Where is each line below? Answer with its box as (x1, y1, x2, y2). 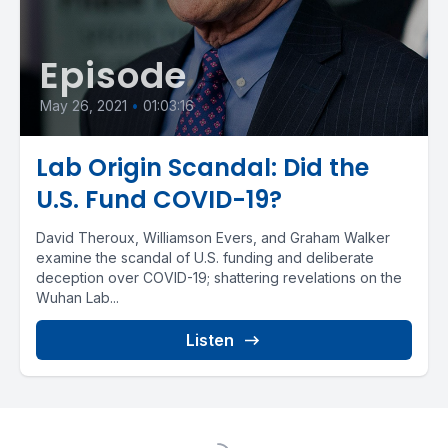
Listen (186, 330, 234, 350)
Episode (40, 50, 188, 101)
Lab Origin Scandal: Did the (36, 151, 369, 184)
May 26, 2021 (40, 97, 127, 114)
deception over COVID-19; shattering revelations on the (36, 269, 402, 286)
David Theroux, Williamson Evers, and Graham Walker (36, 229, 390, 246)
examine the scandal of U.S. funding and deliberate (36, 249, 374, 266)
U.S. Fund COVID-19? (36, 183, 282, 216)
